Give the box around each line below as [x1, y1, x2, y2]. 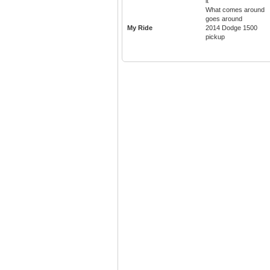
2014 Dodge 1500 [206, 24, 257, 31]
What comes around [206, 5, 265, 13]
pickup [206, 33, 225, 40]
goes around [206, 14, 242, 22]
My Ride [127, 24, 152, 31]
